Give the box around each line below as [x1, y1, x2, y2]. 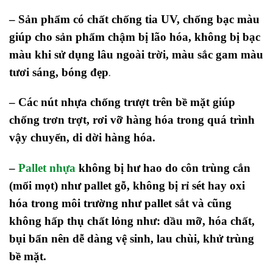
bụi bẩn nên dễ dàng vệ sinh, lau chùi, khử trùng [9, 232, 254, 246]
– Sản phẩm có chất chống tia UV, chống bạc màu [9, 12, 260, 26]
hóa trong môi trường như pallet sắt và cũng [9, 197, 232, 210]
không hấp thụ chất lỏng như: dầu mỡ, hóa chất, [9, 214, 255, 228]
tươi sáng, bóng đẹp [9, 65, 108, 79]
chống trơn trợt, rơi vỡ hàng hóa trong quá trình [9, 113, 255, 127]
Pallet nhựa [18, 161, 76, 175]
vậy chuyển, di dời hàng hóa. [9, 131, 155, 144]
